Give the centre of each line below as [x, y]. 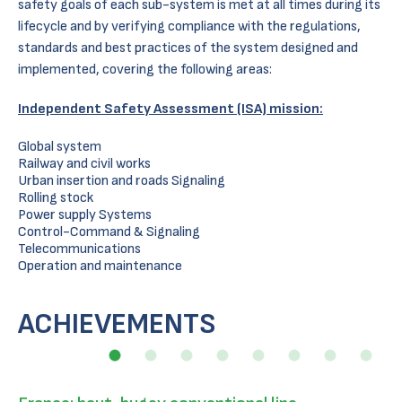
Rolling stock [56, 198]
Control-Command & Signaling [109, 232]
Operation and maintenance [100, 266]
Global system [60, 147]
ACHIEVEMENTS [117, 324]
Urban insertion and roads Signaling [122, 181]
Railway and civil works [84, 164]
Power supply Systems [85, 215]
